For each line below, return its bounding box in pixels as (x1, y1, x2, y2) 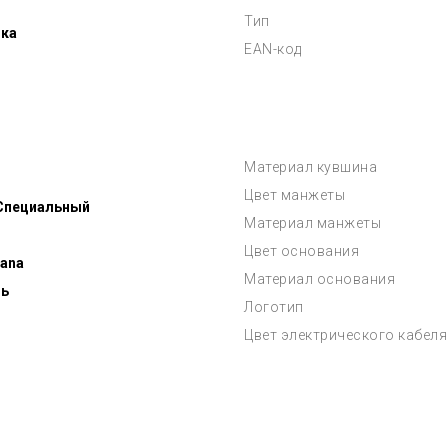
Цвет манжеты (244, 187, 345, 203)
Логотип (244, 299, 304, 315)
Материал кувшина (244, 159, 377, 175)
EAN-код (244, 41, 302, 57)
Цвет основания (244, 243, 359, 259)
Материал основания (244, 271, 395, 287)
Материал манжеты (244, 215, 381, 231)
